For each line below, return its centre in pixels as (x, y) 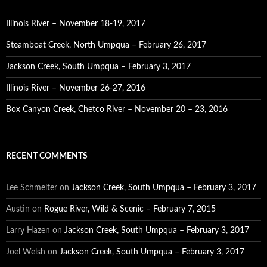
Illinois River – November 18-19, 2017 (76, 24)
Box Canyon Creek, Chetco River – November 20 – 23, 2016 (117, 110)
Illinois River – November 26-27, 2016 (76, 88)
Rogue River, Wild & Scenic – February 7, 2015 (130, 209)
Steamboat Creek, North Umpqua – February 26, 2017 (106, 45)
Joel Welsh (26, 252)
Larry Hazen (28, 231)
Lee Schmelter (32, 188)
